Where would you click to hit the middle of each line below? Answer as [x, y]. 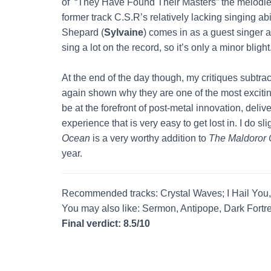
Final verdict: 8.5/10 [106, 223]
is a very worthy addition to [149, 138]
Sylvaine [124, 32]
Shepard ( [83, 32]
